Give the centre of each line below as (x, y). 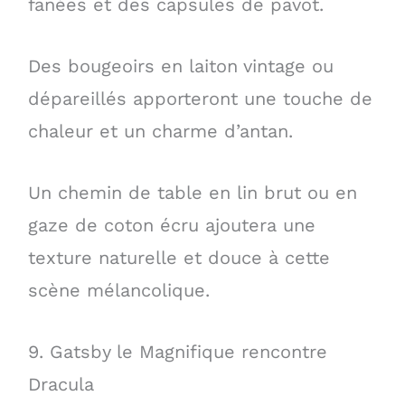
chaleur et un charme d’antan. (160, 131)
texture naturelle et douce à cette (179, 258)
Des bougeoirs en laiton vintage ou (180, 66)
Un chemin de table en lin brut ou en (192, 193)
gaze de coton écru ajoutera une (171, 226)
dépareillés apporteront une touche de (200, 99)
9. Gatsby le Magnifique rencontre (177, 352)
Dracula (61, 385)
